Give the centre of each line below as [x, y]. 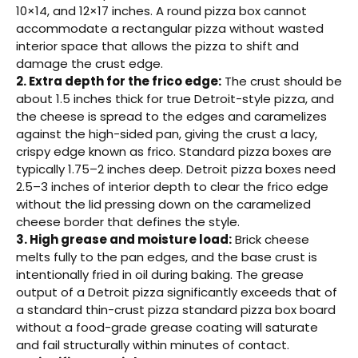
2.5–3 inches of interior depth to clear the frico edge [172, 186]
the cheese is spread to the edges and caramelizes [171, 116]
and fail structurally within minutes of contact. [153, 344]
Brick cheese [270, 239]
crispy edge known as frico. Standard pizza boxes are [174, 151]
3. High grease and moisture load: [124, 239]
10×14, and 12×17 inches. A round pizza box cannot [161, 10]
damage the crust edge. [89, 63]
